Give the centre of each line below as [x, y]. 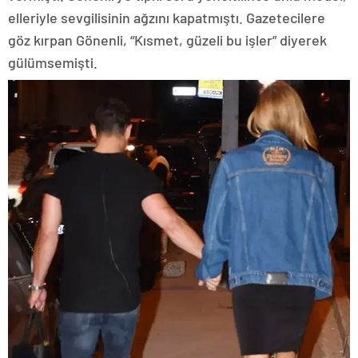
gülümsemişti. [53, 62]
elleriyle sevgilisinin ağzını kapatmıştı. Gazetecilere [167, 17]
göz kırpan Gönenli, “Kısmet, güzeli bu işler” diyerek [167, 40]
